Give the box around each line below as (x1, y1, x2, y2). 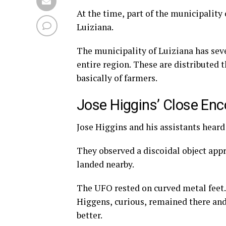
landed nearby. (77, 158, 136, 170)
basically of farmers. (77, 72, 157, 84)
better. (77, 209, 102, 221)
